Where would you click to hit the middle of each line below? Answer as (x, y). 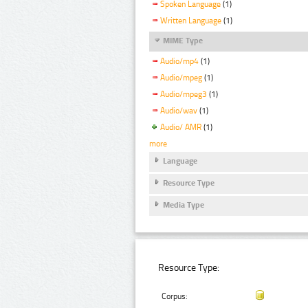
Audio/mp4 (179, 62)
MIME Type (183, 41)
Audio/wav (179, 110)
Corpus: (175, 297)
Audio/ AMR (181, 127)
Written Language (191, 21)
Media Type (184, 205)
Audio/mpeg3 (184, 95)
